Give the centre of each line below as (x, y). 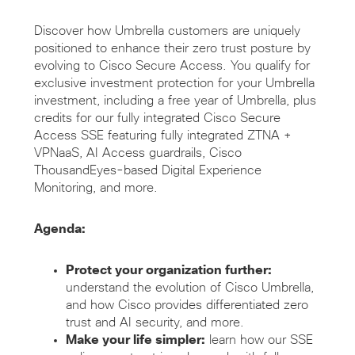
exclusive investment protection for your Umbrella (174, 84)
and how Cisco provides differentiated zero (187, 305)
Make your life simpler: (135, 340)
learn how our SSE (259, 340)
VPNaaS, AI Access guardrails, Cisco (137, 153)
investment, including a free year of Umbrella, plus (175, 101)
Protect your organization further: (168, 271)
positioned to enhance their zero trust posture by (172, 49)
